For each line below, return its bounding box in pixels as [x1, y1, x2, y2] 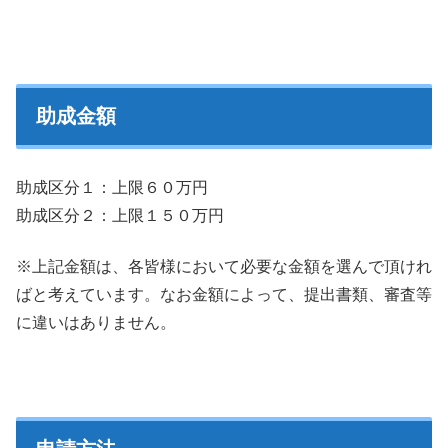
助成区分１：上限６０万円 [16, 179, 208, 197]
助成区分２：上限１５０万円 [16, 207, 224, 225]
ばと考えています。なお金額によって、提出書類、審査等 [16, 285, 432, 303]
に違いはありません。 [16, 313, 176, 331]
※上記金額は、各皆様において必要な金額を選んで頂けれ [16, 257, 432, 275]
